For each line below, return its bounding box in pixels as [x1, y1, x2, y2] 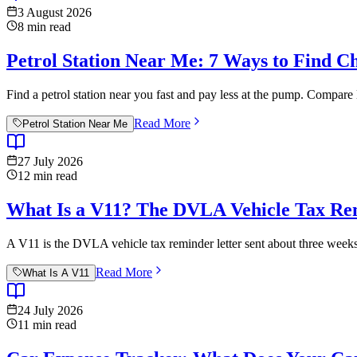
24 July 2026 [18, 304, 83, 318]
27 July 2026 [18, 155, 83, 169]
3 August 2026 [18, 6, 92, 20]
